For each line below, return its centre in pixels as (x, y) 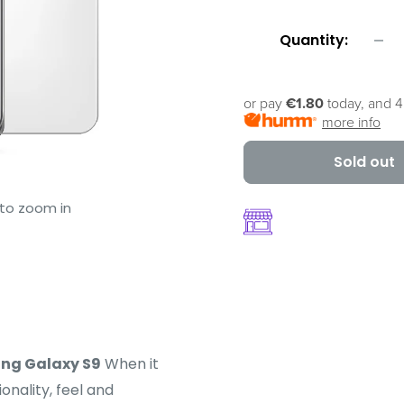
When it (130, 364)
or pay (265, 104)
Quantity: (314, 40)
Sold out (365, 162)
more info (352, 123)
